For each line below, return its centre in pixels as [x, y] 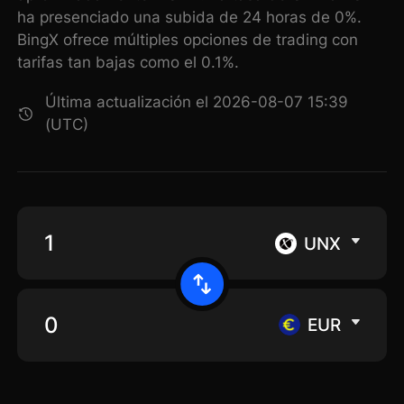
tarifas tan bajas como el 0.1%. [129, 63]
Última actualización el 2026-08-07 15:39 [197, 102]
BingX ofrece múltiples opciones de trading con [188, 40]
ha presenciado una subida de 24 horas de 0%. [190, 18]
